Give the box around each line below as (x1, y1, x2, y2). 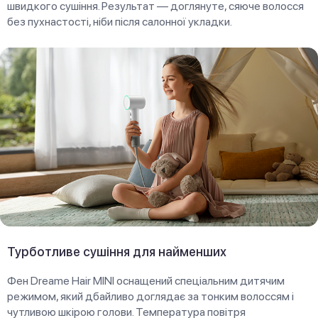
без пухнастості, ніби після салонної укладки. (7, 14, 232, 28)
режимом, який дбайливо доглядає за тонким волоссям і (7, 290, 294, 304)
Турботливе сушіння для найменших (7, 244, 226, 260)
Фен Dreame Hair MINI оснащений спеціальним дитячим (7, 274, 285, 288)
